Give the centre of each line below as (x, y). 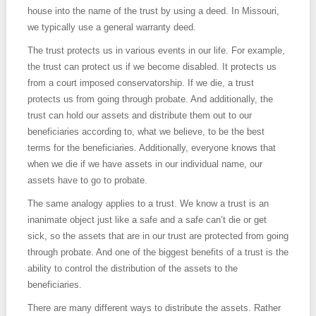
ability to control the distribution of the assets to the (132, 268)
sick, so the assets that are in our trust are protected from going (158, 236)
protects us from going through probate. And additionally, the (150, 99)
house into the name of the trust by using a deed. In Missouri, (153, 11)
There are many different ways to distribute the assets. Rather (154, 308)
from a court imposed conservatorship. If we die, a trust (140, 83)
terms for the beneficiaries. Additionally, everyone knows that (151, 148)
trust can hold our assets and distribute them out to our (139, 115)
